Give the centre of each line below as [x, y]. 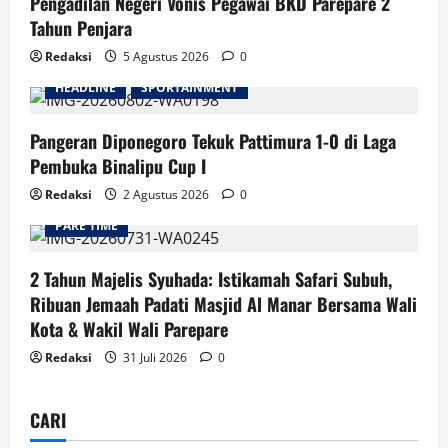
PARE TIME [86, 225]
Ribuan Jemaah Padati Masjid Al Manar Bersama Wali [223, 303]
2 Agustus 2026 [166, 194]
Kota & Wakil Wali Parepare [129, 328]
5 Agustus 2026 [166, 56]
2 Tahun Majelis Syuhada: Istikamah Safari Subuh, [211, 278]
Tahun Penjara [81, 27]
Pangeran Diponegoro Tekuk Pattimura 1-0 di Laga [213, 140]
